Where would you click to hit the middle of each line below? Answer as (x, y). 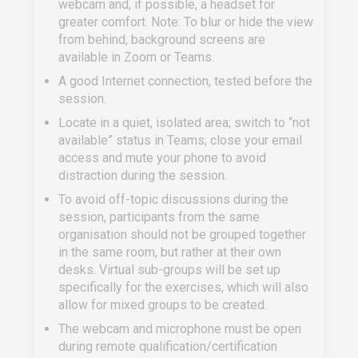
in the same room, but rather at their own (170, 252)
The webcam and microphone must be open (180, 329)
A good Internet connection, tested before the (185, 81)
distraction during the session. (143, 175)
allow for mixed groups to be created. (163, 305)
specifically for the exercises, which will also (183, 287)
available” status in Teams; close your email (180, 140)
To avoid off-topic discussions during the (173, 199)
